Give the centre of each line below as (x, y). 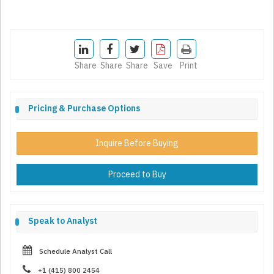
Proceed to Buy (137, 175)
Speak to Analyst (63, 221)
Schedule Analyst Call (72, 251)
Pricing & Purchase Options (84, 109)
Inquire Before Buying (137, 143)
